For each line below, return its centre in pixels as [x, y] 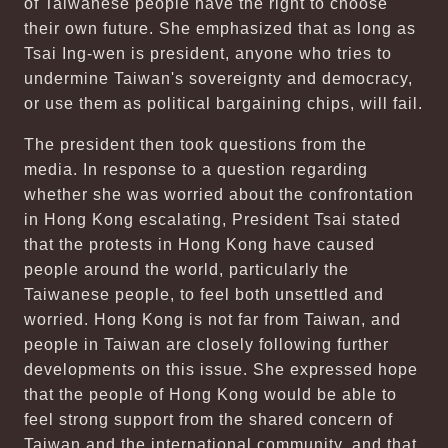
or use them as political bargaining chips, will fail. [223, 103]
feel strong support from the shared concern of [208, 419]
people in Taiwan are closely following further [206, 344]
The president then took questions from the [195, 144]
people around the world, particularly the [186, 269]
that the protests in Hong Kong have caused [199, 244]
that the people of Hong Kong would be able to [210, 394]
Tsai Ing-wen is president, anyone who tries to [208, 53]
